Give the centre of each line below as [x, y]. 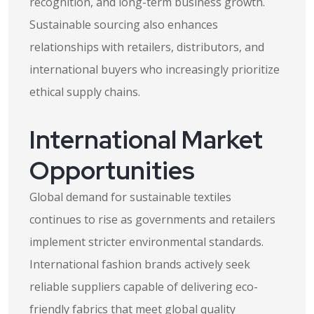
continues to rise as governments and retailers [152, 219]
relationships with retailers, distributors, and [147, 47]
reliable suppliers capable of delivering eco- [144, 287]
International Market [146, 139]
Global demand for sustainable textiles [130, 197]
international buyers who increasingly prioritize [155, 69]
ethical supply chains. [85, 92]
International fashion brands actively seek [140, 264]
